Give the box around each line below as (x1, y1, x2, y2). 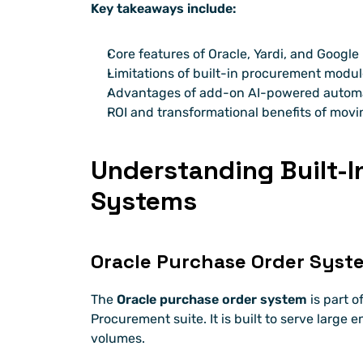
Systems (91, 185, 197, 218)
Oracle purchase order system (117, 292, 307, 308)
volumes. (91, 331, 145, 347)
